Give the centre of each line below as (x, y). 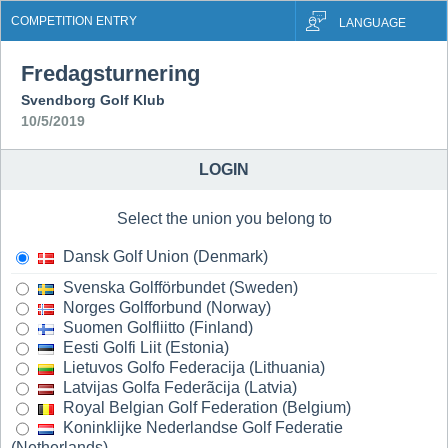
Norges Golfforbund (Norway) (165, 308)
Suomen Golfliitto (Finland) (156, 328)
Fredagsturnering (110, 73)
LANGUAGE (372, 22)
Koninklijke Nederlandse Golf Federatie (201, 428)
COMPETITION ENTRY (74, 21)
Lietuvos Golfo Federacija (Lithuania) (192, 368)
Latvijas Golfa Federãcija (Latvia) (178, 388)
